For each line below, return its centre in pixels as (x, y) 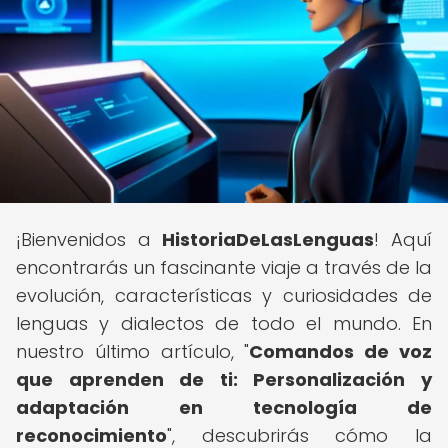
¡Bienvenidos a (89, 239)
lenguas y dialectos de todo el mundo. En (224, 323)
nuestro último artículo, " (133, 351)
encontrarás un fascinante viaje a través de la (224, 267)
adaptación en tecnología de (224, 407)
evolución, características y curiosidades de (224, 295)
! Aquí (403, 239)
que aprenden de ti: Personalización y (224, 379)
